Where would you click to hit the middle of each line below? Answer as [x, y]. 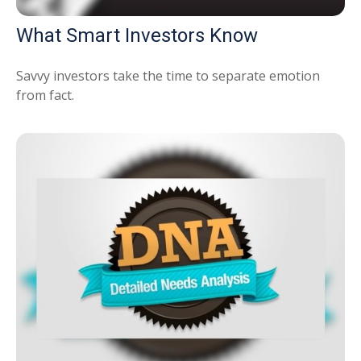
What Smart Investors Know [137, 35]
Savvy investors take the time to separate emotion [168, 75]
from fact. [45, 95]
